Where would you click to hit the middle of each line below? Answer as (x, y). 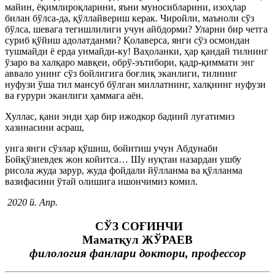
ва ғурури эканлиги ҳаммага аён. (74, 95)
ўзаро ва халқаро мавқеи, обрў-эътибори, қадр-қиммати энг (130, 62)
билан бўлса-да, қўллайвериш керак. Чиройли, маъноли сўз (130, 18)
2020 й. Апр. (31, 202)
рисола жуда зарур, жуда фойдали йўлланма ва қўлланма (124, 170)
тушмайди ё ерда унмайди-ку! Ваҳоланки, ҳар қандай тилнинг (137, 51)
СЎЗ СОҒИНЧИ (137, 226)
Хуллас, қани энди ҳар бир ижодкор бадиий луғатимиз (120, 116)
